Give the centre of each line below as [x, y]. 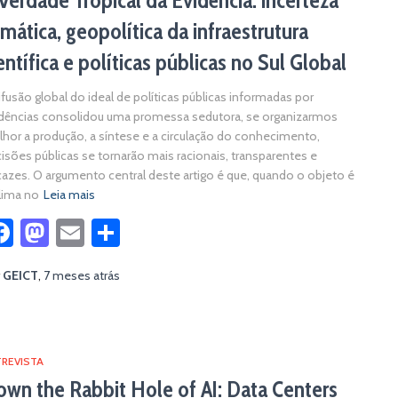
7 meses [67, 275]
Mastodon [110, 232]
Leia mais [69, 195]
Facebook [71, 232]
